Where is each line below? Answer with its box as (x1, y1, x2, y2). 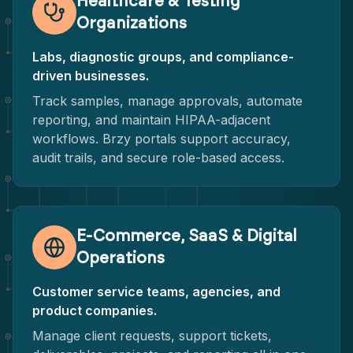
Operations (76, 251, 165, 266)
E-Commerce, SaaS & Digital (76, 229, 297, 244)
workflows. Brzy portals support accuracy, (32, 131, 291, 147)
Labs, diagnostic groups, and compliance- (32, 49, 294, 65)
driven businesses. (32, 68, 149, 84)
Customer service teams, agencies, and (32, 284, 281, 299)
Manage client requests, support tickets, (32, 328, 272, 344)
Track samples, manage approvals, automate (32, 93, 303, 109)
